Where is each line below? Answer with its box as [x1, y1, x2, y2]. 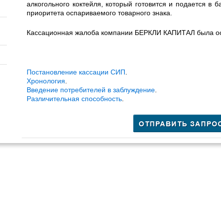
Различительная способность [27, 95, 122, 103]
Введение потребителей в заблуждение [27, 86, 155, 94]
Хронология [27, 77, 65, 85]
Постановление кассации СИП [27, 68, 125, 76]
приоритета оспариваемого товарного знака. [27, 9, 172, 17]
